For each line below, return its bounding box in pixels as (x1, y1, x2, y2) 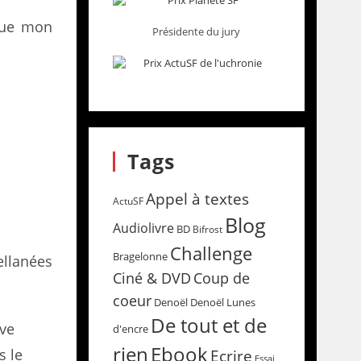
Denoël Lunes (189, 295, 255, 309)
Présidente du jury (152, 24, 241, 39)
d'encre (112, 322, 148, 336)
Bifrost (192, 222, 222, 236)
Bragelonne (112, 249, 168, 263)
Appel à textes (145, 188, 249, 210)
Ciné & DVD (112, 268, 191, 288)
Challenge (169, 241, 252, 266)
